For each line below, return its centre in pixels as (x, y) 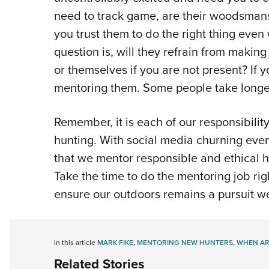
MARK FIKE (115, 243)
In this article (75, 243)
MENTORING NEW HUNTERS (185, 243)
